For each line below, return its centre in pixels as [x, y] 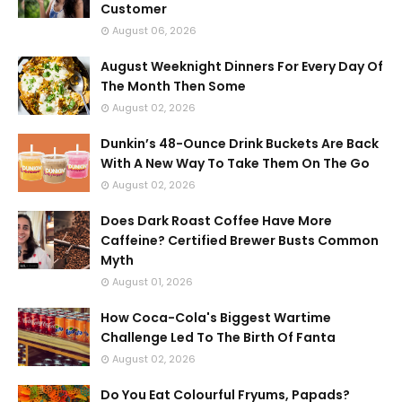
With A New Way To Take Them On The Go [235, 163]
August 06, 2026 [154, 31]
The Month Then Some [173, 86]
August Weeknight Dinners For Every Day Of [242, 66]
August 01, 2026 [153, 282]
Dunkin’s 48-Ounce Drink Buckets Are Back [240, 144]
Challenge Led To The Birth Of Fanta [218, 337]
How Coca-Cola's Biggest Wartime [216, 318]
